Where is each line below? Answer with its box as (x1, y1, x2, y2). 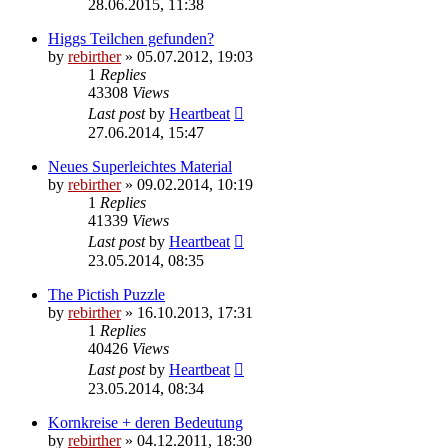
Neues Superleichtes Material (48, 157, 232, 175)
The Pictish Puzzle (48, 285, 165, 303)
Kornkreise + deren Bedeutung (48, 413, 243, 431)
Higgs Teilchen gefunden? (48, 29, 214, 47)
